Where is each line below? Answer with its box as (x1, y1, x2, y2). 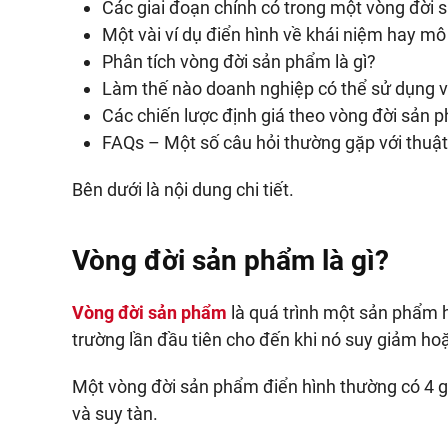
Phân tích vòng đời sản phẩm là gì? (102, 51, 376, 72)
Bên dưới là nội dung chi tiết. (72, 179, 294, 200)
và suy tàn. (72, 403, 158, 424)
